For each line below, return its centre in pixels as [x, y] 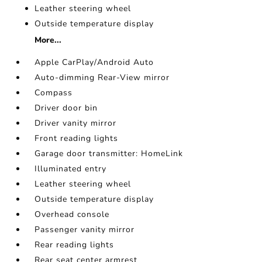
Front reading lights [77, 138]
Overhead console [72, 214]
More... [48, 40]
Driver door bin [66, 108]
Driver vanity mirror [76, 123]
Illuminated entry [71, 169]
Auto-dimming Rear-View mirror [102, 77]
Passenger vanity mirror [85, 230]
